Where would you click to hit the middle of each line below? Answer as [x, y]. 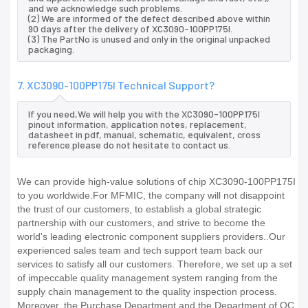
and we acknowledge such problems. [105, 8]
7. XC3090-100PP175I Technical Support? [116, 85]
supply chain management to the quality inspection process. [147, 292]
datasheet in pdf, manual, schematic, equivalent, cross [144, 135]
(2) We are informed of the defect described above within [149, 19]
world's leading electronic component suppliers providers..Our [151, 237]
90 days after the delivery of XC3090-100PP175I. [130, 29]
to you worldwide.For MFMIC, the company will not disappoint [151, 196]
